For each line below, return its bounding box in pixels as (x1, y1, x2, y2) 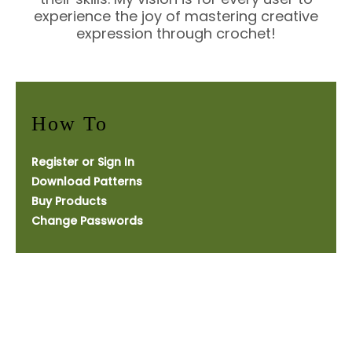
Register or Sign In (31, 153, 134, 170)
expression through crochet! (76, 23, 276, 43)
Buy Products (31, 192, 107, 209)
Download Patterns (31, 173, 142, 189)
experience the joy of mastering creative (34, 5, 318, 26)
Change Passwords (31, 212, 143, 229)
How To (31, 112, 108, 135)
